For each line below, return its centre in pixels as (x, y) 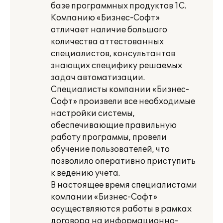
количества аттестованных (107, 42)
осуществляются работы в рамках (121, 209)
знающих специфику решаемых (116, 66)
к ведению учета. (85, 173)
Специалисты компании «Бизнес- (120, 90)
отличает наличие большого (109, 30)
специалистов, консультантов (113, 54)
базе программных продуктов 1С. (118, 6)
